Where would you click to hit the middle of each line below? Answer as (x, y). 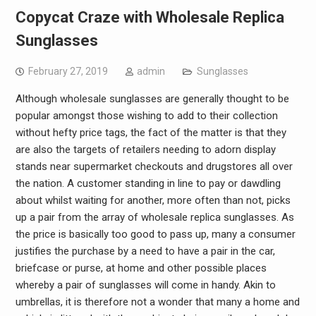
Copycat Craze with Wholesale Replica (150, 17)
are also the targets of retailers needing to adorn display (145, 150)
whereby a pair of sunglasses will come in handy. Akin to (145, 285)
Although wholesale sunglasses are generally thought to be (152, 99)
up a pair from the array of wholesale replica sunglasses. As (154, 217)
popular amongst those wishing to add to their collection (146, 116)
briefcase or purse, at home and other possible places (141, 268)
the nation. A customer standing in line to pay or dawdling (148, 183)
